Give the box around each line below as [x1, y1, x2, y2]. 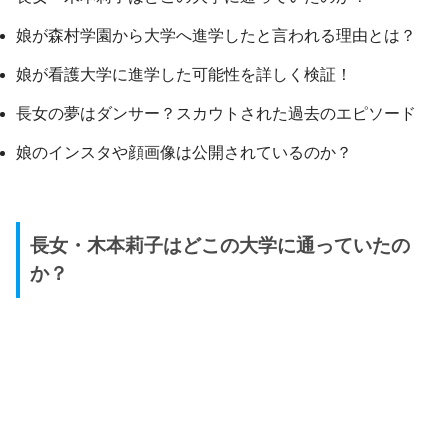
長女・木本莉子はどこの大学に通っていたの [30, 234, 410, 256]
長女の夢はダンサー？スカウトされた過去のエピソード [16, 104, 416, 122]
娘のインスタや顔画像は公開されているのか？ [16, 143, 352, 161]
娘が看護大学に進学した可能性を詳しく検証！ [16, 65, 352, 83]
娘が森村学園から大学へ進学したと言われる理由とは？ [16, 26, 416, 44]
